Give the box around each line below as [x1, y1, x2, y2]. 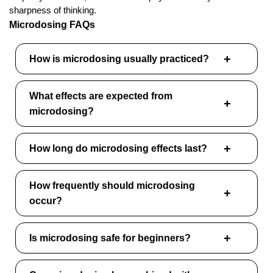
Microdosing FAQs [9, 19, 95, 30]
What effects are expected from [29, 91, 172, 102]
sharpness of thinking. [9, 5, 96, 16]
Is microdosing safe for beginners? [29, 233, 191, 244]
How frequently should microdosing [29, 180, 195, 191]
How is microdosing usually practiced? [29, 54, 209, 65]
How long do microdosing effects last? [29, 143, 207, 154]
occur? [29, 196, 62, 207]
